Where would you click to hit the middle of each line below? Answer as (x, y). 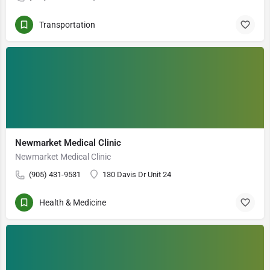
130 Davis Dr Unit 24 (137, 174)
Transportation (67, 24)
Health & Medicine (73, 202)
